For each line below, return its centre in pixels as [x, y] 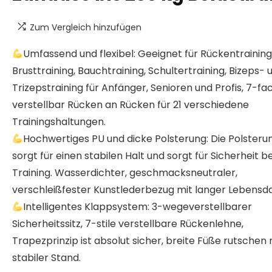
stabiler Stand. [46, 258]
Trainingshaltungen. [59, 122]
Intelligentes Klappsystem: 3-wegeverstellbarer [138, 207]
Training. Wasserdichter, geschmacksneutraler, [125, 173]
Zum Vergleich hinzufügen [86, 27]
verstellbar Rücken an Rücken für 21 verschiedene [131, 105]
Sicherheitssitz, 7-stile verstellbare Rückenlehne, [128, 224]
